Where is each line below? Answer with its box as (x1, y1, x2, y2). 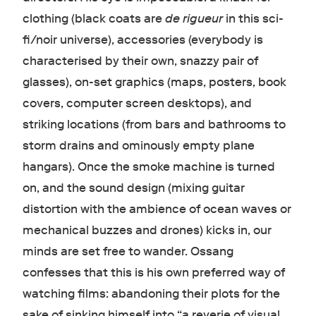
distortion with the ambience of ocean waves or (22, 202, 291, 217)
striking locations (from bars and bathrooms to (22, 117, 286, 133)
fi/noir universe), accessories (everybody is (22, 32, 263, 48)
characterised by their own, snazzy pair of (22, 54, 258, 69)
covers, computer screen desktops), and (22, 96, 252, 111)
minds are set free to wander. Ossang (22, 244, 233, 260)
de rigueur (164, 11, 223, 27)
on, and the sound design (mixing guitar (22, 181, 245, 196)
